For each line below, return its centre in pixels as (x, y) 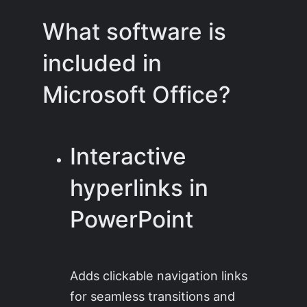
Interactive (128, 156)
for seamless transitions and (153, 296)
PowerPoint (132, 219)
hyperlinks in (139, 187)
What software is (135, 31)
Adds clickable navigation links (159, 276)
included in (102, 63)
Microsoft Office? (137, 94)
